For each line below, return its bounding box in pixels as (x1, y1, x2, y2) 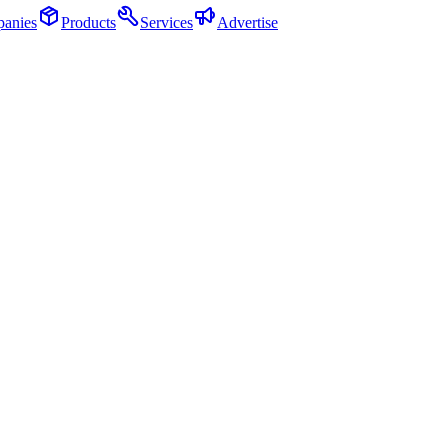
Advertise (217, 14, 278, 31)
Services (140, 14, 193, 31)
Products (61, 14, 116, 31)
